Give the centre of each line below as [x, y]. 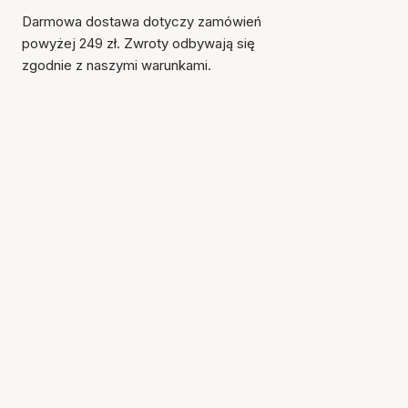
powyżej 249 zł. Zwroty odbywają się [138, 43]
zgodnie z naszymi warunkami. [117, 65]
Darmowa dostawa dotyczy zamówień [142, 21]
